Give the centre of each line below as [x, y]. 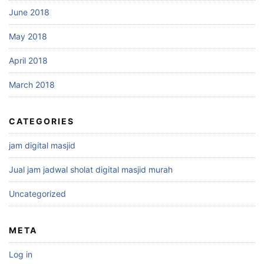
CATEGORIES [42, 121]
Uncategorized [37, 193]
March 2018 [32, 84]
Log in [21, 254]
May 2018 [28, 36]
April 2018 [28, 60]
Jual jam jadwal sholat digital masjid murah [91, 169]
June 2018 [29, 12]
